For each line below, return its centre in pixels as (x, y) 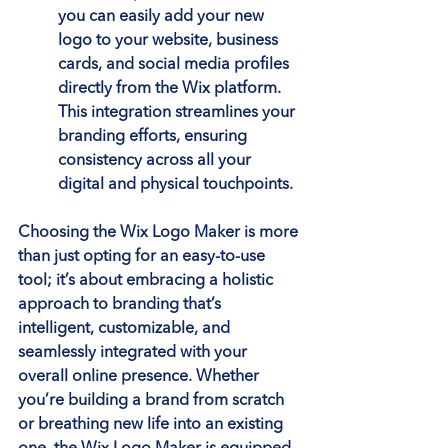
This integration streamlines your (178, 112)
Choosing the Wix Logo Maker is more (160, 232)
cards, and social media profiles (175, 64)
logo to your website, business (170, 40)
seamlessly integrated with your (134, 352)
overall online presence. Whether (140, 376)
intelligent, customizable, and (126, 328)
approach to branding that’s (121, 304)
